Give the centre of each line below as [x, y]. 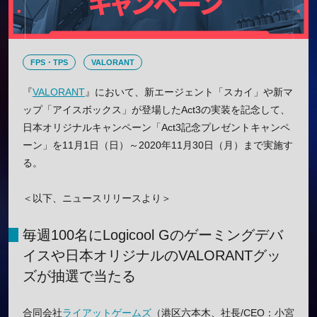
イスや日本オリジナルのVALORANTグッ [152, 256]
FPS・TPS [49, 62]
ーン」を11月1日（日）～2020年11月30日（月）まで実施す [158, 145]
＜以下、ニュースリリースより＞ [97, 198]
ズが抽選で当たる [79, 276]
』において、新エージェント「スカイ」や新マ [189, 92]
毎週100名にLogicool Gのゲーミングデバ [153, 235]
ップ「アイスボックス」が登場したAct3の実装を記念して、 [156, 110]
